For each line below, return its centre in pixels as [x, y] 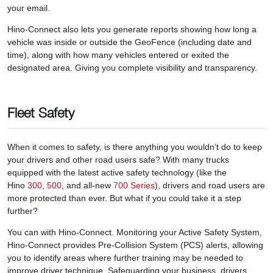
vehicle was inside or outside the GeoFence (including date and [129, 42]
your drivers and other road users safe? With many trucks [118, 160]
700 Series [134, 185]
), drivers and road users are [210, 185]
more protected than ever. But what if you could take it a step [124, 198]
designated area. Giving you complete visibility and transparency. [132, 68]
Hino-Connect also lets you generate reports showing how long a [132, 29]
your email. [29, 8]
